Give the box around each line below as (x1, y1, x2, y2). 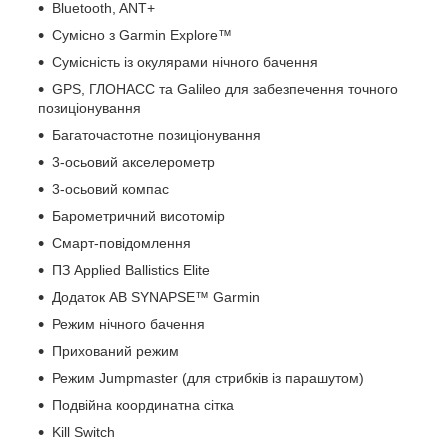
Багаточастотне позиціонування (52, 126, 261, 143)
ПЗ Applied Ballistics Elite (52, 261, 210, 278)
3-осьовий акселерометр (52, 153, 215, 170)
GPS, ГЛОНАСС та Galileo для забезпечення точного (52, 80, 398, 97)
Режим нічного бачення (52, 315, 205, 332)
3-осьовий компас (52, 180, 169, 197)
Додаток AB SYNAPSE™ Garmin (52, 288, 260, 305)
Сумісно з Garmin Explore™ (52, 26, 232, 43)
